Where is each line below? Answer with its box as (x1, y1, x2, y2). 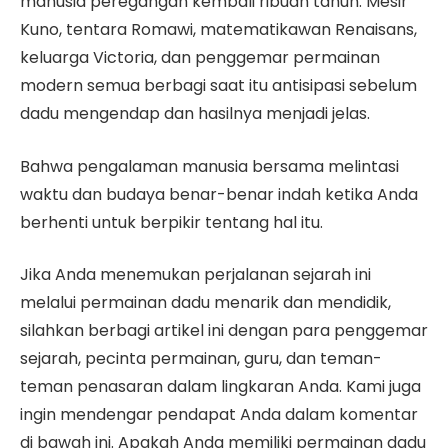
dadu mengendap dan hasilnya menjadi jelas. (20, 101, 370, 125)
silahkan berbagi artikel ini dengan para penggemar (20, 319, 428, 343)
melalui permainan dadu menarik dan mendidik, (20, 291, 391, 315)
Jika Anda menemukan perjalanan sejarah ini (20, 263, 371, 287)
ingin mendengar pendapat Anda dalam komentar (20, 403, 418, 427)
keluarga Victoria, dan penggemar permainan (20, 45, 380, 69)
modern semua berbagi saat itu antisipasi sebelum (20, 73, 417, 97)
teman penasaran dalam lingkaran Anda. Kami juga (20, 375, 421, 399)
